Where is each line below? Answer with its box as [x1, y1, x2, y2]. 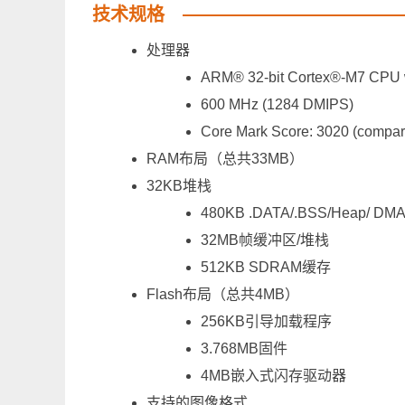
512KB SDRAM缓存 [201, 259, 334, 276]
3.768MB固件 [201, 341, 291, 357]
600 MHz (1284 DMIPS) [201, 97, 353, 113]
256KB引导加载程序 [201, 314, 335, 330]
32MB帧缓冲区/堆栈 [201, 232, 333, 249]
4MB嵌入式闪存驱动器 [201, 368, 350, 384]
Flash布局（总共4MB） [146, 287, 303, 303]
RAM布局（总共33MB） [146, 151, 307, 167]
